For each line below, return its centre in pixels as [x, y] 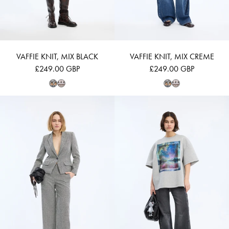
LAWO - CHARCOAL [91, 101]
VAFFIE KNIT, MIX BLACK [57, 56]
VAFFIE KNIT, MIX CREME [172, 56]
